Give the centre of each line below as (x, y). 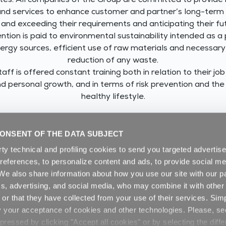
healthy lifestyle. (113, 97)
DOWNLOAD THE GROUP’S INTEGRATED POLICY (113, 125)
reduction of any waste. (113, 61)
